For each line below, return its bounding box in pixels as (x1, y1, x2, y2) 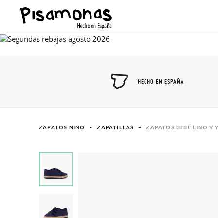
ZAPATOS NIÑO (39, 124, 85, 130)
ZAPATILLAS (97, 124, 134, 130)
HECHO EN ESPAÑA (138, 77, 184, 85)
